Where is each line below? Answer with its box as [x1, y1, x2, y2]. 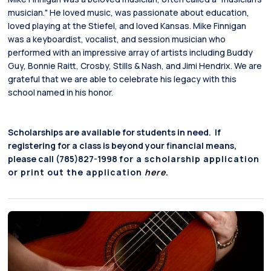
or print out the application [7, 166, 145, 178]
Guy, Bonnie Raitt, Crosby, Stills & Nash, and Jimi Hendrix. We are [7, 59, 262, 71]
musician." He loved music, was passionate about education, [7, 6, 249, 18]
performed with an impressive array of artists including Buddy [7, 46, 253, 58]
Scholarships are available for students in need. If [7, 126, 221, 138]
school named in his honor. [7, 86, 113, 98]
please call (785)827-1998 [7, 152, 119, 165]
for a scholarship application [119, 152, 260, 165]
